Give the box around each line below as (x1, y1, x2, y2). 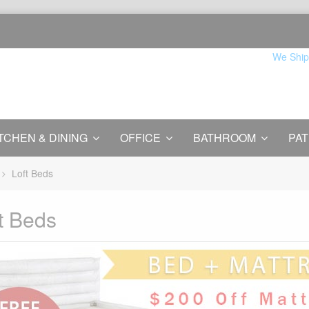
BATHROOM (193, 130, 256, 146)
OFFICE (120, 130, 161, 146)
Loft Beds (12, 166, 54, 181)
